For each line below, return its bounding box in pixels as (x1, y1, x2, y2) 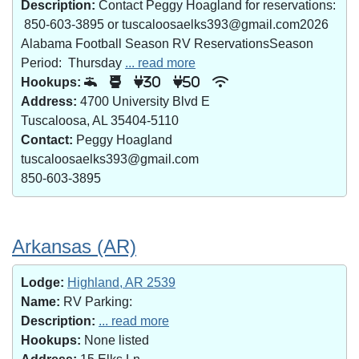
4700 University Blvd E (77, 95, 210, 108)
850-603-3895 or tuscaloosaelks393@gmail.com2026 (21, 18, 329, 31)
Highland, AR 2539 (67, 276, 175, 289)
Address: (21, 95, 77, 108)
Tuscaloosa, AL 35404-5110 (21, 114, 179, 127)
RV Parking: (60, 295, 132, 309)
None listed (81, 333, 149, 347)
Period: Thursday (21, 56, 125, 70)
